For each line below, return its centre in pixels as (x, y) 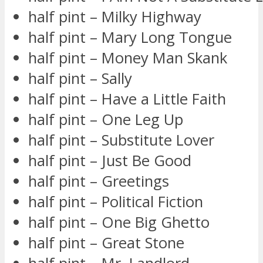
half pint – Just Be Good (110, 161)
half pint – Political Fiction (116, 202)
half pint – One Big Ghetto (119, 222)
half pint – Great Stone (106, 243)
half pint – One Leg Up (106, 120)
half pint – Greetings (99, 181)
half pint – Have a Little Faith (127, 99)
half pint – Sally (80, 79)
